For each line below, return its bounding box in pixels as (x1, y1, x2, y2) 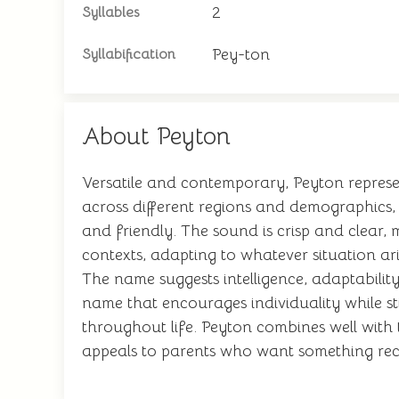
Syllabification (82, 45, 175, 63)
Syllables (82, 4, 139, 21)
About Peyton (82, 121, 231, 151)
